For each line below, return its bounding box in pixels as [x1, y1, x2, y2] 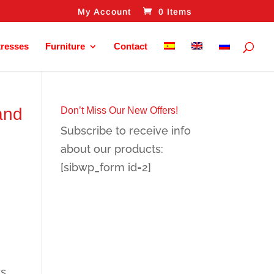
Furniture [45, 41, 85, 51]
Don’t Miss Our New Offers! [60, 105, 178, 116]
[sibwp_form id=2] [60, 161, 151, 174]
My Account [77, 6, 131, 17]
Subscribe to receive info [60, 124, 191, 137]
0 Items [158, 6, 192, 17]
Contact [114, 41, 147, 51]
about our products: [60, 143, 163, 155]
